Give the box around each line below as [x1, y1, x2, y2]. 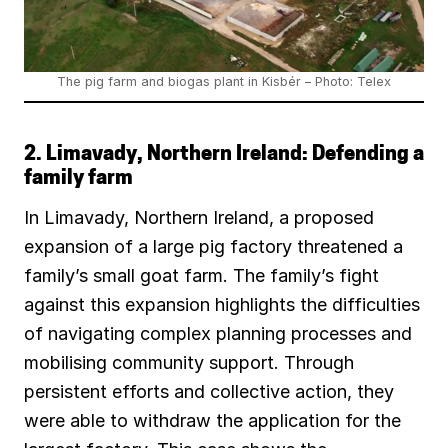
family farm [24, 168, 133, 189]
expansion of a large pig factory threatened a [24, 235, 403, 257]
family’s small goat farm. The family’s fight [24, 264, 379, 286]
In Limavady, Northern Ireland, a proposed [24, 206, 374, 228]
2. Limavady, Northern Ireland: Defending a [24, 144, 424, 165]
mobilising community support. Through [24, 351, 354, 373]
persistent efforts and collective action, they [24, 380, 394, 402]
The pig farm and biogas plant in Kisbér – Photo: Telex [57, 73, 391, 89]
